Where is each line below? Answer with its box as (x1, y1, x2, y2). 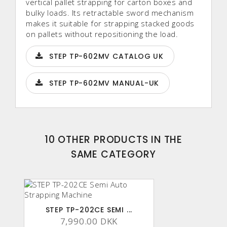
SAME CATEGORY (70, 147, 157, 162)
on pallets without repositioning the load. (26, 29, 178, 40)
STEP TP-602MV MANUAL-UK (49, 78, 160, 89)
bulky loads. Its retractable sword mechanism (26, 8, 194, 18)
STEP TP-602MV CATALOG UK (49, 51, 164, 62)
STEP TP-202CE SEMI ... (45, 205, 133, 215)
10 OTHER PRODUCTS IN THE (44, 133, 183, 147)
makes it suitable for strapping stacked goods (26, 18, 195, 29)
